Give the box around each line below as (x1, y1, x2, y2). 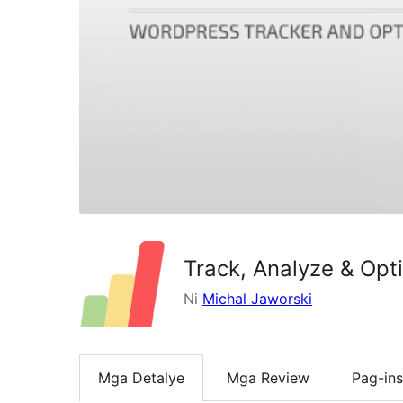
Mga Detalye (98, 368, 184, 387)
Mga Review (227, 368, 309, 387)
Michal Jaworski (202, 289, 312, 308)
